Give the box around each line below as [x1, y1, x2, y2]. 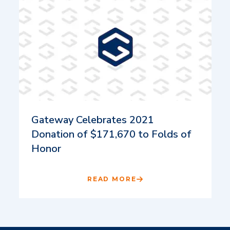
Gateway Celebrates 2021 [31, 112, 154, 127]
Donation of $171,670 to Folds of [31, 127, 191, 141]
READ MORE [87, 175, 137, 183]
